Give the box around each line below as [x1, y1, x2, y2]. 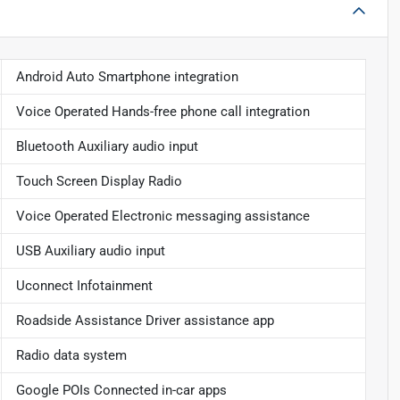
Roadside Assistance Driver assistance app [15, 312, 274, 329]
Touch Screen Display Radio [15, 172, 182, 189]
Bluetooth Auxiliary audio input [15, 137, 198, 154]
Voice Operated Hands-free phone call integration [15, 103, 310, 120]
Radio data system [15, 346, 127, 363]
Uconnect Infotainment [15, 277, 153, 294]
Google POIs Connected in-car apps [15, 381, 227, 398]
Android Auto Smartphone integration [15, 68, 238, 85]
